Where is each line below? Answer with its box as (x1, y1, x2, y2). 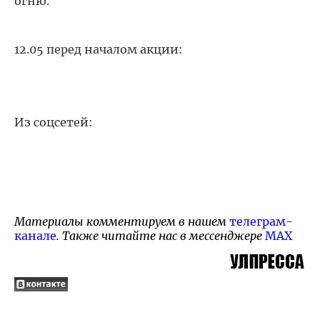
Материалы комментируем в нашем (14, 214, 229, 229)
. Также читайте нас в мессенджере (56, 229, 265, 243)
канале (14, 229, 56, 243)
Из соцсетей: (14, 115, 93, 129)
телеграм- (229, 214, 293, 229)
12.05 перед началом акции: (14, 42, 183, 56)
